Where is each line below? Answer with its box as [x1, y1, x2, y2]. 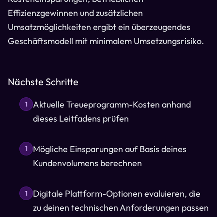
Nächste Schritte [8, 76, 78, 88]
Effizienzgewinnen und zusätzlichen [8, 7, 143, 18]
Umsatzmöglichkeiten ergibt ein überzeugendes [8, 21, 190, 32]
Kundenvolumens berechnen [33, 157, 142, 169]
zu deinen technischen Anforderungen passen [33, 202, 209, 213]
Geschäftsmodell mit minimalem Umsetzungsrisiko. [8, 35, 204, 46]
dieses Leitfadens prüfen [33, 113, 129, 124]
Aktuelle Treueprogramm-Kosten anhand [33, 99, 191, 110]
